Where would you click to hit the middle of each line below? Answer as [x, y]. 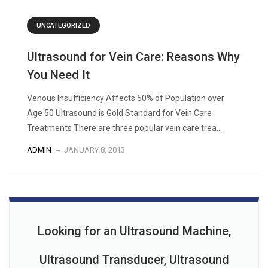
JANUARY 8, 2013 [95, 150]
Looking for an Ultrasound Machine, [134, 231]
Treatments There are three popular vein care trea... [124, 128]
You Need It [58, 75]
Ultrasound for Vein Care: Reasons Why [133, 57]
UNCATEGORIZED [63, 26]
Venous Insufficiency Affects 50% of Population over [126, 98]
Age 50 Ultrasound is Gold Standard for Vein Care [119, 113]
